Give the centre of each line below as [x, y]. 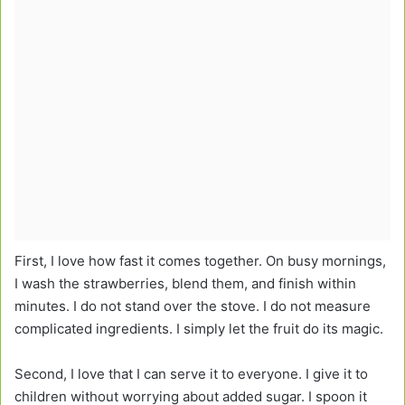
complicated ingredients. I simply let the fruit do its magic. [199, 328]
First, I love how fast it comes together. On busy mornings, [200, 260]
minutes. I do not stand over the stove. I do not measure [193, 306]
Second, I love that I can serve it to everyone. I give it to [191, 373]
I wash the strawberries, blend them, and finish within [185, 283]
